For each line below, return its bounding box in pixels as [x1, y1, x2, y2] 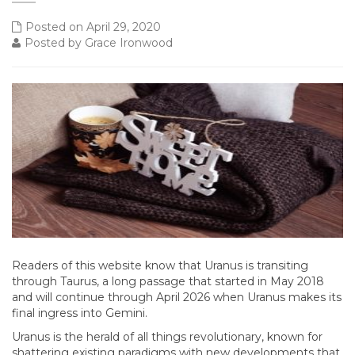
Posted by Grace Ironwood [25, 36, 173, 50]
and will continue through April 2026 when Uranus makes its [12, 290, 342, 304]
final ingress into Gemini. [12, 306, 147, 320]
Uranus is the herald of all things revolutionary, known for [12, 330, 323, 344]
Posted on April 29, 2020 [25, 20, 161, 34]
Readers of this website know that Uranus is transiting [12, 258, 308, 273]
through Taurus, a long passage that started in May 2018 [12, 274, 324, 288]
